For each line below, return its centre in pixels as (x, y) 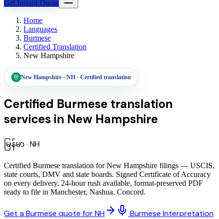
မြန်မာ (14, 144)
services (27, 119)
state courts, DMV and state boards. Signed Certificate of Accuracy (107, 174)
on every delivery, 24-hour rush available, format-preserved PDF (103, 183)
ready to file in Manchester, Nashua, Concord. (75, 192)
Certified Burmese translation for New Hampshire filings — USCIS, (109, 165)
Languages (40, 29)
